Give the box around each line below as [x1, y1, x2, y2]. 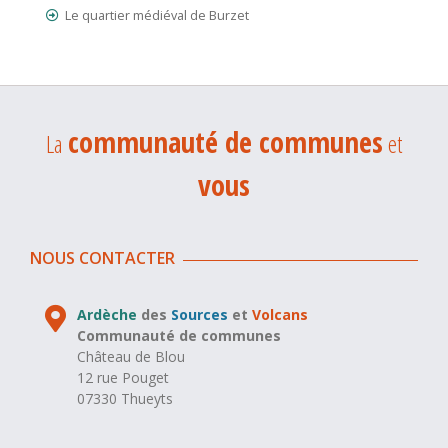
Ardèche [77, 304, 138, 324]
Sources [171, 304, 229, 324]
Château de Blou [77, 346, 186, 366]
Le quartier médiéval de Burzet [65, 6, 249, 24]
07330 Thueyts [77, 388, 174, 408]
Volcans [252, 304, 309, 324]
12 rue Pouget [77, 367, 170, 387]
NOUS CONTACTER [30, 246, 175, 269]
